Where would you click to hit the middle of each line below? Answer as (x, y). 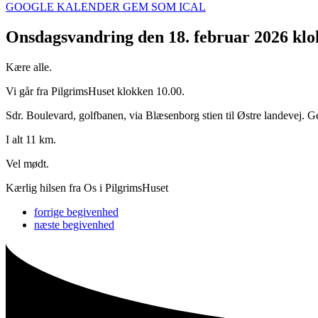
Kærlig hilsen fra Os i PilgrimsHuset (87, 187)
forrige (49, 212)
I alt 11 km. (31, 139)
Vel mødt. (27, 163)
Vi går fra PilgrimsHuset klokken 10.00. (95, 91)
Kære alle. (29, 67)
